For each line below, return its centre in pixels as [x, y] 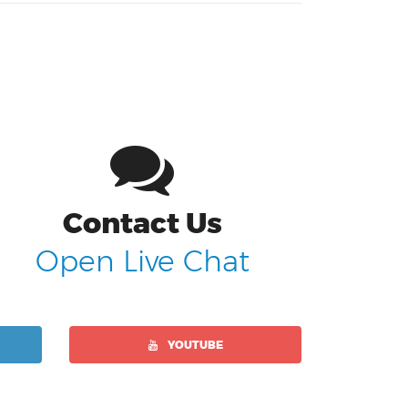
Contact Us [142, 224]
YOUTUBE [194, 345]
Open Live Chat [142, 262]
